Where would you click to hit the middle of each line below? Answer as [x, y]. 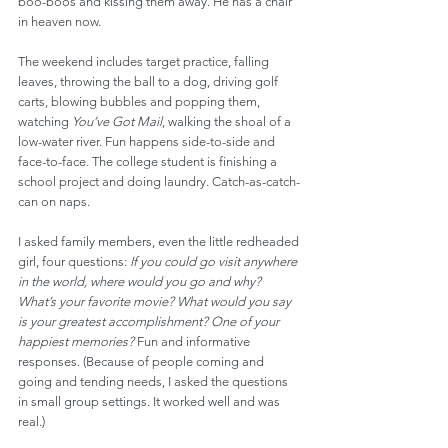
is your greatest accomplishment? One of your [150, 321]
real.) [31, 421]
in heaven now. [59, 21]
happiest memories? [77, 341]
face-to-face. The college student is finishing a [149, 161]
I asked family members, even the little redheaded [160, 241]
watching [45, 121]
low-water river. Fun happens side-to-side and [148, 141]
